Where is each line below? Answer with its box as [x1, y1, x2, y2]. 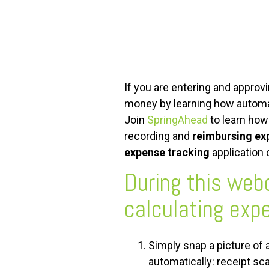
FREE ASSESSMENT [145, 24, 222, 33]
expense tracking [124, 146, 210, 159]
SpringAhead [147, 113, 208, 127]
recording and [124, 130, 192, 143]
